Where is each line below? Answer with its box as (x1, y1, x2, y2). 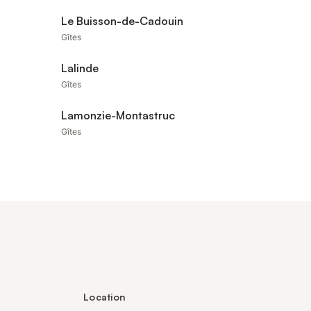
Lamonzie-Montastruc (61, 108, 175, 122)
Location (83, 291, 126, 303)
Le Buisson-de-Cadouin (61, 14, 183, 28)
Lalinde (61, 61, 99, 75)
